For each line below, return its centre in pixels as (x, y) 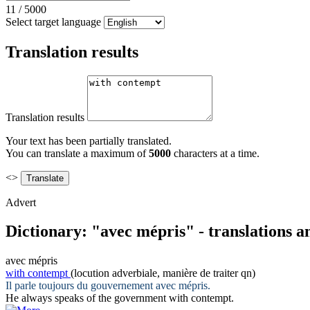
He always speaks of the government (87, 298)
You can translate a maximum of (77, 153)
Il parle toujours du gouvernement (81, 286)
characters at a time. (215, 153)
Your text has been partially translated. (89, 140)
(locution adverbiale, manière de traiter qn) (163, 273)
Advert (21, 202)
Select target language (53, 21)
